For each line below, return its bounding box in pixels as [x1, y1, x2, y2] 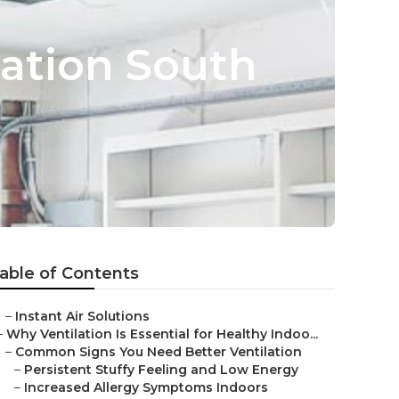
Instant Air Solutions [15, 308, 150, 324]
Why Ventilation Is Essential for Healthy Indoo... [6, 326, 318, 342]
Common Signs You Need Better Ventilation [15, 344, 302, 360]
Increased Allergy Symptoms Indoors [24, 379, 268, 395]
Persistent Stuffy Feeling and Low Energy [24, 362, 298, 378]
